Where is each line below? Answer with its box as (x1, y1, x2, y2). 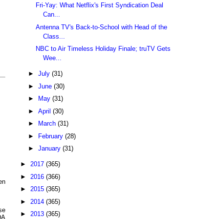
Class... (43, 32, 66, 40)
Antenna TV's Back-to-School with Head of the (36, 23, 168, 31)
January (38, 145, 63, 153)
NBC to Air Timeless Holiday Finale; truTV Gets (36, 45, 171, 53)
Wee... (43, 54, 62, 62)
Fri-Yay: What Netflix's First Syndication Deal (36, 1, 164, 9)
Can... (43, 11, 61, 19)
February (38, 132, 65, 140)
